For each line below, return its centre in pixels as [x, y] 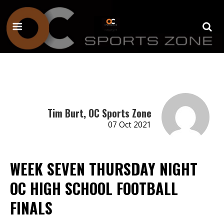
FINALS [31, 207]
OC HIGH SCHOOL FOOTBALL [94, 188]
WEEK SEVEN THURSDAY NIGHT [104, 168]
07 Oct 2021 [129, 124]
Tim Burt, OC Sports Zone [99, 113]
